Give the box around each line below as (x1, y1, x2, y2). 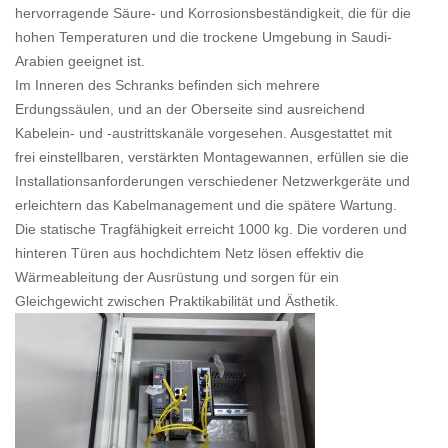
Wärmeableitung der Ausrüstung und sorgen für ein (15, 269, 339, 286)
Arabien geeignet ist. (15, 53, 145, 70)
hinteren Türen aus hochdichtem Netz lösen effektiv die (15, 245, 364, 262)
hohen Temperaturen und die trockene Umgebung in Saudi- (15, 29, 392, 46)
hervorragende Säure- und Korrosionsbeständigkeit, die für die (15, 5, 411, 22)
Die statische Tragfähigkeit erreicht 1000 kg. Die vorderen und (15, 221, 407, 238)
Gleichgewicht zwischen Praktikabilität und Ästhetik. (15, 293, 339, 310)
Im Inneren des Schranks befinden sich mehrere (15, 77, 320, 94)
